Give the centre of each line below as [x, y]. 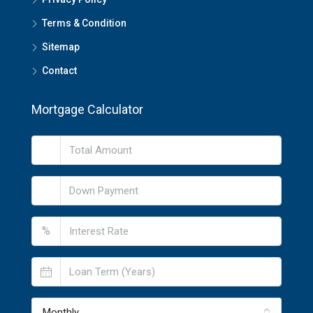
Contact [59, 71]
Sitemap [61, 47]
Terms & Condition [84, 23]
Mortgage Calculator [87, 109]
